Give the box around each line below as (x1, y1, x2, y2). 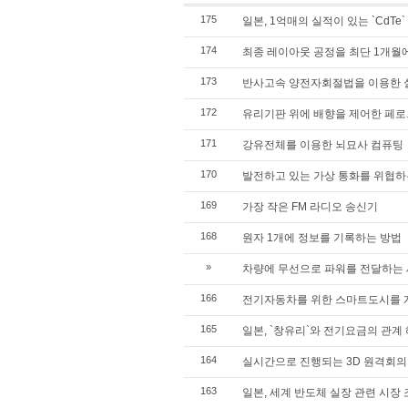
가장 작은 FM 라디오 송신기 (242, 200, 378, 213)
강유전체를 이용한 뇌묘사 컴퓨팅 (242, 138, 403, 151)
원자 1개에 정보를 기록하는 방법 (242, 231, 402, 244)
